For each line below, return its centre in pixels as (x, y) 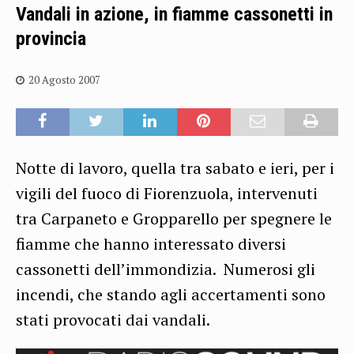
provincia (51, 39)
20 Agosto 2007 (64, 80)
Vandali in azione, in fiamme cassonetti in (174, 14)
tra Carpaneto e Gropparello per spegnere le (174, 218)
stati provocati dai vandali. (113, 320)
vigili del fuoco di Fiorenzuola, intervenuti (167, 193)
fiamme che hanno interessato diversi (151, 244)
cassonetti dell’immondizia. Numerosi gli (166, 269)
